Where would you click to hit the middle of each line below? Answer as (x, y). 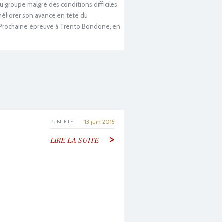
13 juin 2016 (99, 122)
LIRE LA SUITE (74, 140)
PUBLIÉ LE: (62, 122)
